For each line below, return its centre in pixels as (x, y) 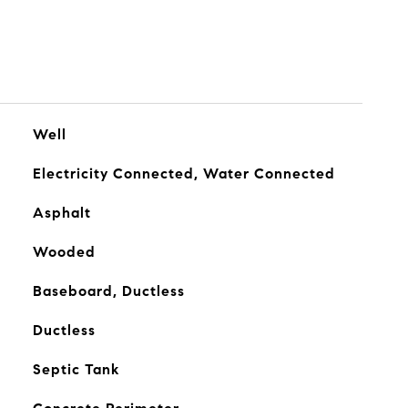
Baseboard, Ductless (108, 291)
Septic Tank (76, 369)
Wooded (64, 252)
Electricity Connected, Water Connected (184, 173)
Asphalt (61, 213)
